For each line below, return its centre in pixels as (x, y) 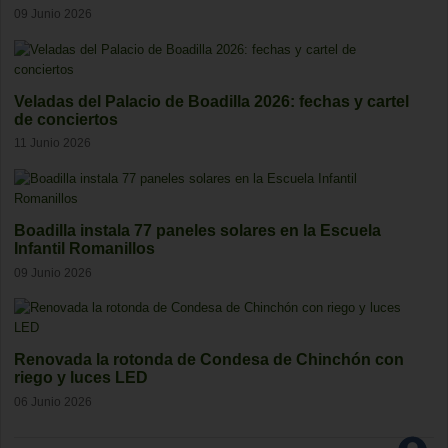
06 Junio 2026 (53, 401)
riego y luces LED (81, 378)
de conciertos (66, 119)
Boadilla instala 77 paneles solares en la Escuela (197, 230)
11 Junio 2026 (52, 143)
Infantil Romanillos (84, 248)
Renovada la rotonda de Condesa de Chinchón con (209, 360)
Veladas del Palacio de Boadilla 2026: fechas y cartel (211, 101)
